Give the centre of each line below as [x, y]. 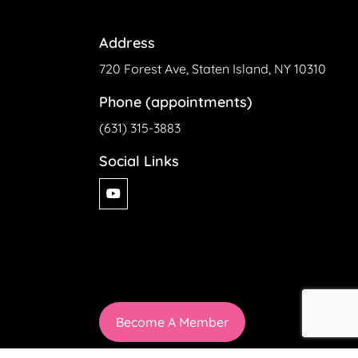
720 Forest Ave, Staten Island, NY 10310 [213, 69]
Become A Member [172, 322]
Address [127, 43]
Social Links [139, 161]
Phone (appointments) [176, 102]
